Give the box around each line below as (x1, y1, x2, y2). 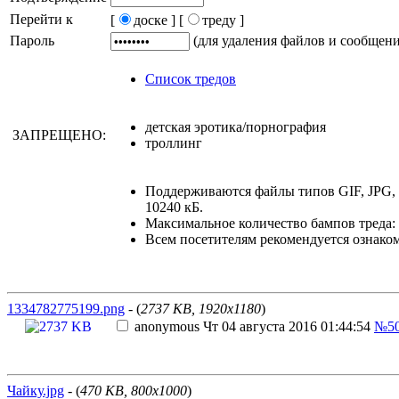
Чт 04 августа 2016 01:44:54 (199, 319, 370, 334)
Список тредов (145, 71, 236, 86)
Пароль (10, 33, 54, 48)
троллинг (145, 135, 202, 151)
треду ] (202, 12, 244, 28)
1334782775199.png (7, 301, 125, 316)
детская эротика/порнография (145, 119, 326, 134)
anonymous (134, 319, 199, 334)
